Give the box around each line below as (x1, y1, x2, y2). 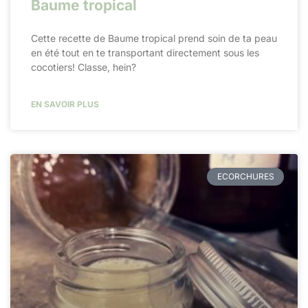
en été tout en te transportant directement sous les (31, 46, 259, 58)
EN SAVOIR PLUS (31, 98, 99, 109)
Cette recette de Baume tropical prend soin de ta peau (31, 32, 277, 44)
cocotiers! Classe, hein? (31, 60, 136, 73)
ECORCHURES (217, 170, 274, 181)
